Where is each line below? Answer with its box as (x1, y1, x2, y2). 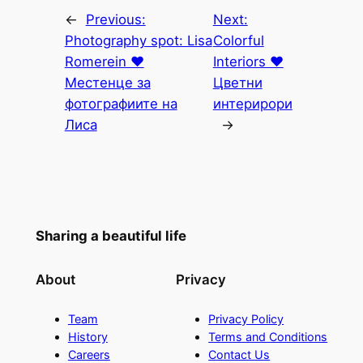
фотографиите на (64, 96, 177, 113)
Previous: (85, 11, 146, 28)
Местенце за (64, 75, 151, 92)
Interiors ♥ (212, 53, 284, 70)
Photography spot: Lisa (64, 32, 212, 49)
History (67, 330, 108, 344)
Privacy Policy (208, 312, 284, 327)
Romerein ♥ (64, 53, 144, 70)
